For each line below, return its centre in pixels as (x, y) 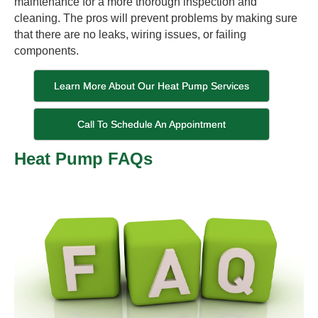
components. (46, 50)
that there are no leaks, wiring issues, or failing (130, 34)
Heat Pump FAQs (83, 158)
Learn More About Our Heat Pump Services (152, 86)
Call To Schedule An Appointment (152, 124)
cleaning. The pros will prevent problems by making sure (156, 18)
